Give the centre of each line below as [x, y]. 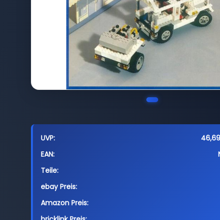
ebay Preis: [59, 187]
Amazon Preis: [64, 203]
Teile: [49, 170]
